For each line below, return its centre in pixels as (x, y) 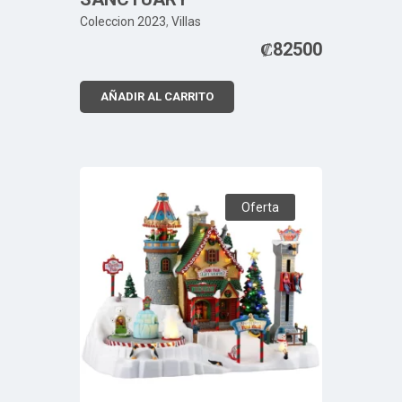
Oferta (260, 207)
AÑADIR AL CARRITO (157, 96)
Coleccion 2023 (123, 21)
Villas (186, 21)
